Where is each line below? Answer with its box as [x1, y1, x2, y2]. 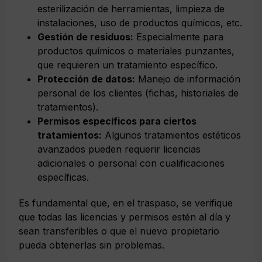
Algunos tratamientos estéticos [102, 129, 241, 141]
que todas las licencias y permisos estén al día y [19, 211, 230, 223]
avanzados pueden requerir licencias [37, 143, 201, 155]
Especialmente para [133, 30, 223, 43]
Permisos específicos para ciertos [37, 115, 196, 127]
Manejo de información [135, 73, 240, 85]
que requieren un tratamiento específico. [37, 58, 218, 71]
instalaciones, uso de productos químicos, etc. [37, 16, 242, 29]
